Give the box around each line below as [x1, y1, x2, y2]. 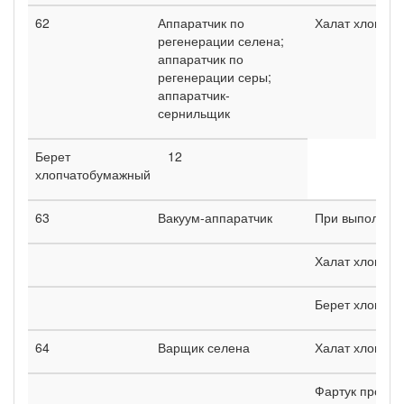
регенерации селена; [158, 31, 284, 50]
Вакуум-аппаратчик [158, 207, 272, 226]
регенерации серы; [158, 67, 271, 86]
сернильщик [158, 103, 230, 122]
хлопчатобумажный [35, 164, 151, 183]
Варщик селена [158, 337, 250, 356]
